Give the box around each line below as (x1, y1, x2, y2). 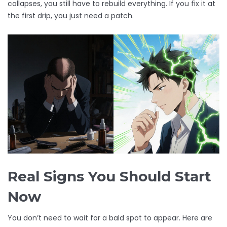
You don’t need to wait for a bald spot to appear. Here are (8, 213, 212, 223)
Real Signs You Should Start (8, 168, 211, 185)
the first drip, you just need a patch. (8, 11, 134, 21)
